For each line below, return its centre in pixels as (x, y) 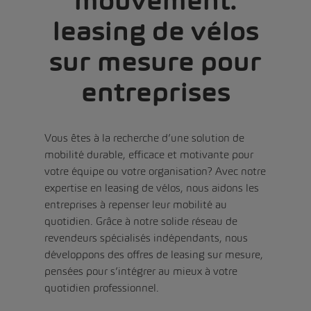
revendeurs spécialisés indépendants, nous (146, 237)
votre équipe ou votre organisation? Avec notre (155, 171)
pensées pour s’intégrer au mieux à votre (141, 271)
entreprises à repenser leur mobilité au (136, 204)
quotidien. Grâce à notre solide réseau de (141, 221)
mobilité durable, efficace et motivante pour (149, 154)
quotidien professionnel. (102, 287)
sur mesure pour (155, 61)
